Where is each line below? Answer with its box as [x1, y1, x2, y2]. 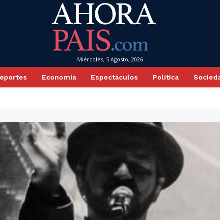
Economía [41, 73, 76, 81]
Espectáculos [90, 73, 138, 81]
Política [152, 73, 179, 81]
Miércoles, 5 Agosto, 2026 [77, 55, 143, 63]
